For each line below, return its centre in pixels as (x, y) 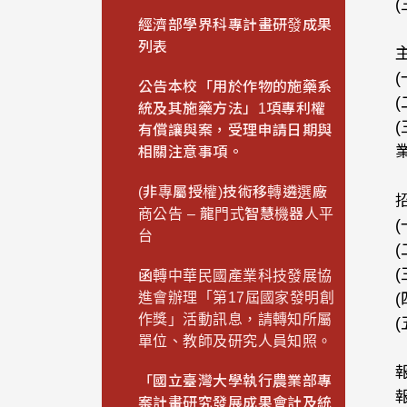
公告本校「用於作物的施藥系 (235, 87)
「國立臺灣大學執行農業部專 (235, 382)
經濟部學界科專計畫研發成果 (235, 25)
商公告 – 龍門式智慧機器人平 (236, 214)
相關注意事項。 (191, 153)
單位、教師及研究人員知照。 (235, 342)
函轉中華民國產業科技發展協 (235, 276)
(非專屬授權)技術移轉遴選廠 (233, 193)
